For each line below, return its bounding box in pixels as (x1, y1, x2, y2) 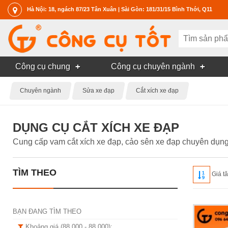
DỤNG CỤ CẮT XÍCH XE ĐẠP (13, 120, 179, 134)
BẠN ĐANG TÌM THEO (13, 207, 81, 215)
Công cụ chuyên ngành (111, 62, 195, 71)
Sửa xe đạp (82, 87, 115, 95)
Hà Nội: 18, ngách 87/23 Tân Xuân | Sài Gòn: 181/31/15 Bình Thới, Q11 (27, 6, 212, 12)
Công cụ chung (15, 62, 70, 71)
